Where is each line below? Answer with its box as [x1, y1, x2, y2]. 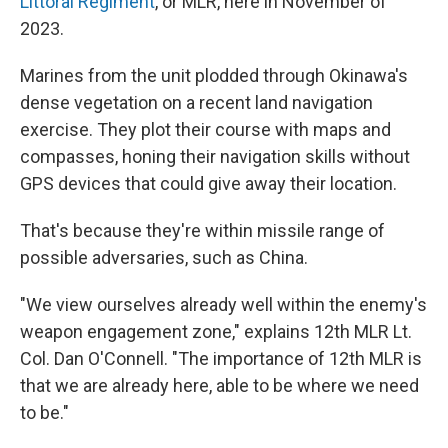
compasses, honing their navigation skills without [20, 146, 410, 167]
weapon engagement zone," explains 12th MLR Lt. [20, 321, 412, 342]
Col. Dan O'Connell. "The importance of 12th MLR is [20, 348, 422, 369]
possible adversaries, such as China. [20, 247, 308, 268]
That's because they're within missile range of [20, 220, 385, 241]
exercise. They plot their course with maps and [20, 119, 391, 140]
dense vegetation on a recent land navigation [20, 92, 373, 113]
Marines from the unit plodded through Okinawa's [20, 65, 408, 86]
